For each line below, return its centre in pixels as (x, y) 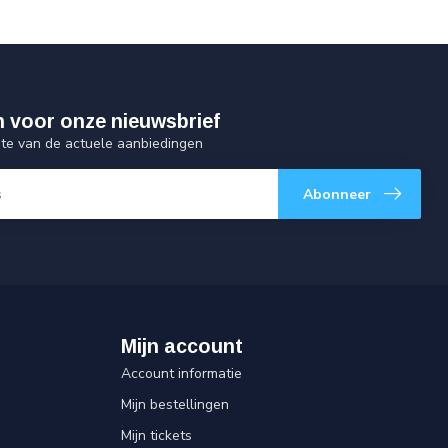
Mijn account (182, 345)
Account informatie (181, 373)
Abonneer (337, 194)
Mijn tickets (156, 435)
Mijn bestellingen (175, 404)
